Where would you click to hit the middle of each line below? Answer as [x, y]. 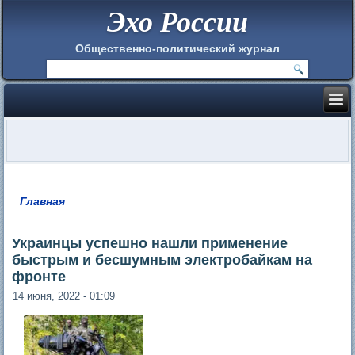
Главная [43, 201]
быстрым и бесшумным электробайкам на [162, 260]
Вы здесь [53, 212]
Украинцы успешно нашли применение [150, 243]
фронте [39, 276]
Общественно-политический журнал [177, 48]
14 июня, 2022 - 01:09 [64, 296]
